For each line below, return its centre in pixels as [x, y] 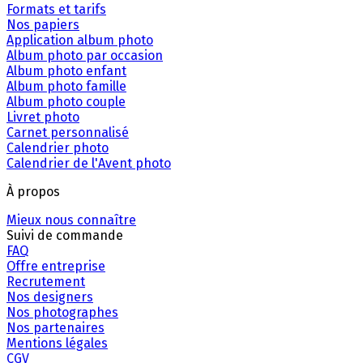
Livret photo [43, 117]
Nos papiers [43, 24]
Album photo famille [66, 86]
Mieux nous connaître [71, 220]
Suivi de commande [65, 235]
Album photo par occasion [85, 55]
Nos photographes [62, 312]
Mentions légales [57, 343]
